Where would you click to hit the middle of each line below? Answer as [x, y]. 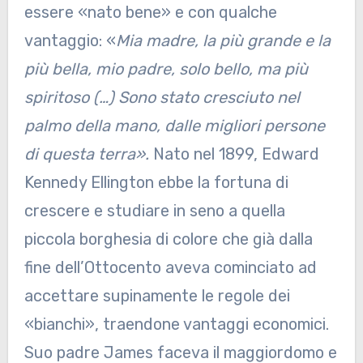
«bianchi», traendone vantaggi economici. [176, 325]
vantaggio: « [70, 41]
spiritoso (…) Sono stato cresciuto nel [162, 98]
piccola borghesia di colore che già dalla [168, 239]
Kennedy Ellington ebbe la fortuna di [156, 183]
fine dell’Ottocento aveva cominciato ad [170, 268]
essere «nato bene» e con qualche [150, 13]
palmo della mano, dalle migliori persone [174, 126]
